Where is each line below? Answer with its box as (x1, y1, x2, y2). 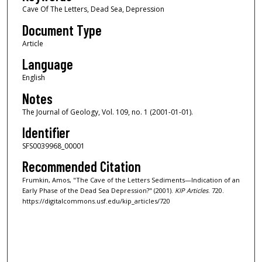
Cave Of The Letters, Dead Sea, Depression (22, 4, 164, 15)
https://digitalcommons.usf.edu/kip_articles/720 (22, 196, 170, 206)
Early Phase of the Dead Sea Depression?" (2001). (22, 186, 175, 195)
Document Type (22, 21, 102, 39)
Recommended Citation (22, 158, 141, 175)
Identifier (22, 123, 70, 141)
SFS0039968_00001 (22, 140, 85, 151)
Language (22, 56, 73, 73)
